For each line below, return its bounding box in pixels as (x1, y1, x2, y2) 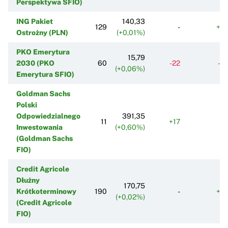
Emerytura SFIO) (16, 70, 74, 78)
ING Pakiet (16, 17, 53, 25)
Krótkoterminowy (16, 187, 76, 195)
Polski (16, 100, 37, 109)
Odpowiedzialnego (16, 111, 80, 120)
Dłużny (16, 176, 40, 184)
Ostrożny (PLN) (16, 28, 68, 37)
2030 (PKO (16, 59, 54, 67)
